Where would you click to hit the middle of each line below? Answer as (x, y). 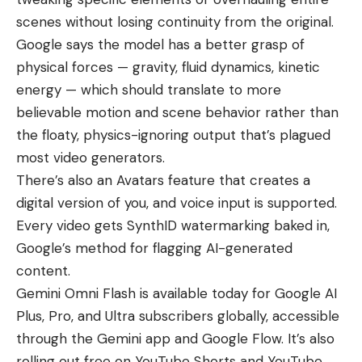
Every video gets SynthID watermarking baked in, (173, 226)
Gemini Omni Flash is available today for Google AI (177, 294)
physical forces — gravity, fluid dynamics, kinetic (168, 67)
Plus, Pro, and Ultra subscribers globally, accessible (178, 316)
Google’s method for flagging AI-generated (154, 248)
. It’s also (308, 339)
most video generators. (90, 158)
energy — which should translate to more (149, 90)
